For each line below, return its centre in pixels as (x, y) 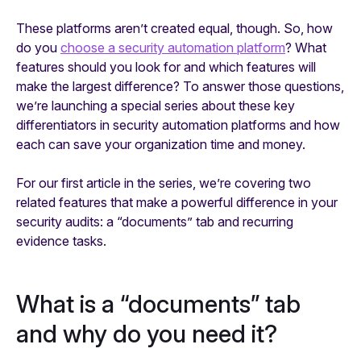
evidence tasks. (61, 241)
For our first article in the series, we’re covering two (164, 183)
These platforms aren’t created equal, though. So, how (174, 28)
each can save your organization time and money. (161, 144)
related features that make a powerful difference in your (177, 202)
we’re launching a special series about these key (156, 105)
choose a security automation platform (173, 47)
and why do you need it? (147, 333)
